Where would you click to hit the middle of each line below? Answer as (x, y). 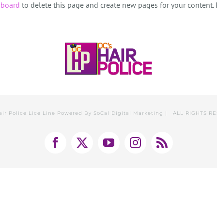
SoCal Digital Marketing (128, 113)
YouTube (129, 147)
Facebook (77, 147)
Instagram (157, 147)
